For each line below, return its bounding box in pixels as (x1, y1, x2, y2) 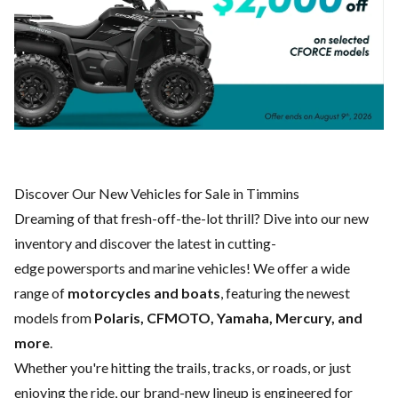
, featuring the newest (220, 284, 350, 302)
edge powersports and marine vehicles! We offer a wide (14, 259, 350, 277)
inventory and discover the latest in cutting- (14, 235, 276, 252)
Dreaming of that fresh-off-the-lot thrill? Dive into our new (14, 210, 369, 227)
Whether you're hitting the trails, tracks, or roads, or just (14, 359, 351, 377)
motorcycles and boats (68, 284, 220, 302)
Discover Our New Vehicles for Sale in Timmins (14, 185, 299, 203)
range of (14, 284, 68, 302)
